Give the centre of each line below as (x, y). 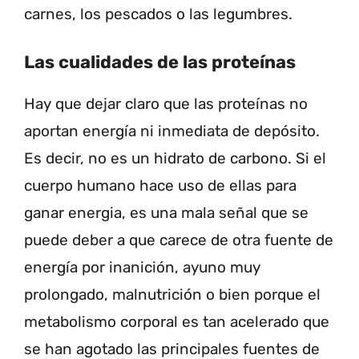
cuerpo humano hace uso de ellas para (160, 186)
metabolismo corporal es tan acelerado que (177, 322)
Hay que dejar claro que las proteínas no (166, 104)
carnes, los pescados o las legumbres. (158, 14)
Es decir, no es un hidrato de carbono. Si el (175, 159)
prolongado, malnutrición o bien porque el (172, 295)
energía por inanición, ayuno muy (142, 268)
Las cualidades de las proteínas (160, 63)
